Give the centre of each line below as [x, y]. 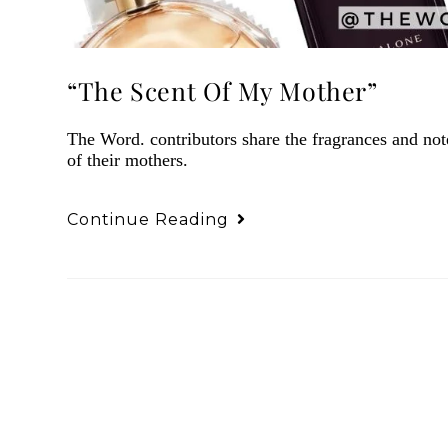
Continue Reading [148, 219]
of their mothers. [128, 159]
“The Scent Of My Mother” [222, 90]
